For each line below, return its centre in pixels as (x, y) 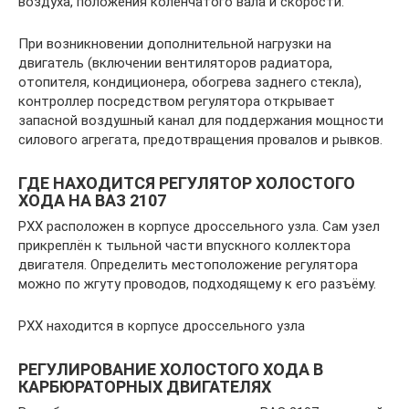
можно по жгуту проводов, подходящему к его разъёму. (197, 284)
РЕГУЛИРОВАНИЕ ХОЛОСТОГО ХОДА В (171, 369)
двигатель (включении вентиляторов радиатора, (175, 63)
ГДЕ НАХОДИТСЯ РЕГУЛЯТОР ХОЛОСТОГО (187, 183)
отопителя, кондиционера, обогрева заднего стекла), (190, 82)
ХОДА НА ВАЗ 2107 (92, 200)
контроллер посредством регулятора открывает (177, 101)
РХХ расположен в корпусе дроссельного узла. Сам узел (199, 226)
